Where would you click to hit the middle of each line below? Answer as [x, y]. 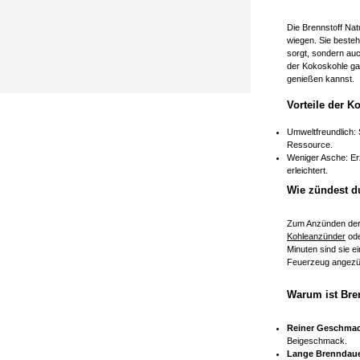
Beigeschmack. [317, 340]
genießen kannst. [321, 78]
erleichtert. [307, 170]
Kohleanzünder [316, 236]
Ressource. [310, 144]
